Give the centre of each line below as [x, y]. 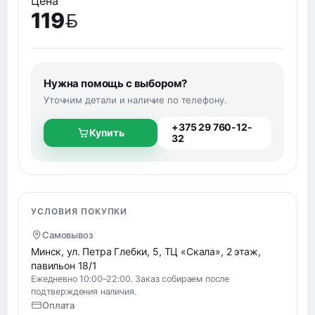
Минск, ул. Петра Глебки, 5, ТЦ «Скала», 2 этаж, [146, 251]
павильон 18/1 [64, 265]
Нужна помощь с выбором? [116, 83]
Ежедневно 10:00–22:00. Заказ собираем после [130, 278]
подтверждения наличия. [84, 291]
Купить [107, 132]
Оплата [59, 305]
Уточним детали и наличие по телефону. [136, 99]
